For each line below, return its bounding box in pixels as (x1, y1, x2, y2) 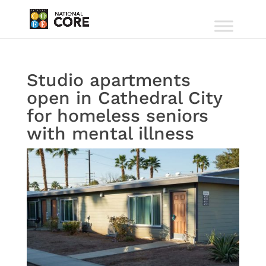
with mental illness (26, 123, 194, 144)
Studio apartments (26, 69, 191, 90)
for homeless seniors (26, 105, 208, 126)
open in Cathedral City (26, 87, 222, 108)
